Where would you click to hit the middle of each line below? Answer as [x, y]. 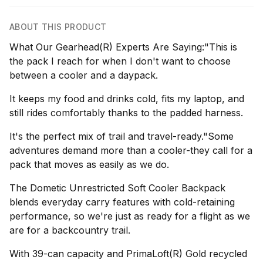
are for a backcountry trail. [70, 230]
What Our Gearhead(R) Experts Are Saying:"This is [123, 47]
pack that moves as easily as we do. [89, 164]
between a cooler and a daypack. [84, 75]
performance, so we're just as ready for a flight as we [130, 216]
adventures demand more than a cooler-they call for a [131, 150]
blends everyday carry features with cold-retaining [122, 202]
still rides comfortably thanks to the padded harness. [126, 113]
